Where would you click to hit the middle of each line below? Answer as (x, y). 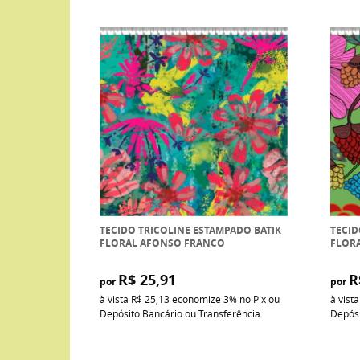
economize (196, 299)
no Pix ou (259, 299)
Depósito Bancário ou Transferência (180, 313)
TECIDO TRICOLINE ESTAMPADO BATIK (190, 230)
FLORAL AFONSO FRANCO (162, 243)
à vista (115, 299)
